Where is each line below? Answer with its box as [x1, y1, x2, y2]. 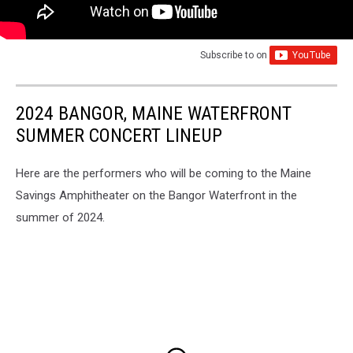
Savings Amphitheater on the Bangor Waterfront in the [16, 188, 297, 203]
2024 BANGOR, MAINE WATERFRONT [16, 102, 292, 125]
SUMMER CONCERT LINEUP [16, 124, 222, 147]
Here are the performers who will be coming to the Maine [16, 166, 311, 181]
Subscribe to [200, 50, 256, 61]
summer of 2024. [16, 210, 105, 225]
